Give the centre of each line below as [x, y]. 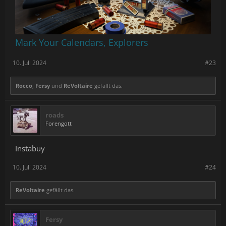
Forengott [59, 124]
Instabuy [30, 149]
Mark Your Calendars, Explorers [82, 43]
